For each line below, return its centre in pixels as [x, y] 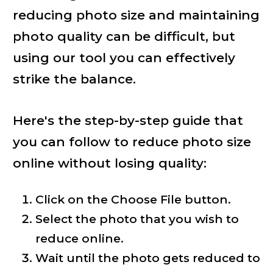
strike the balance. [74, 79]
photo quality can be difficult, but [124, 37]
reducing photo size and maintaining [136, 15]
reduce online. [79, 239]
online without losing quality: [109, 163]
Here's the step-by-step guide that [128, 120]
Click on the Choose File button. [133, 200]
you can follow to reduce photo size [132, 141]
